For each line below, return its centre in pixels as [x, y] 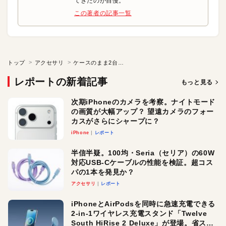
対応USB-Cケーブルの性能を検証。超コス [142, 163]
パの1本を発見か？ [103, 172]
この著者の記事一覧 [103, 13]
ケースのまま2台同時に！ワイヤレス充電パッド [121, 63]
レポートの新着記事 [61, 82]
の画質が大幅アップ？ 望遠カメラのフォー [143, 112]
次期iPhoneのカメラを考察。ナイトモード [144, 102]
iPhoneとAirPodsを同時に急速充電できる [143, 204]
